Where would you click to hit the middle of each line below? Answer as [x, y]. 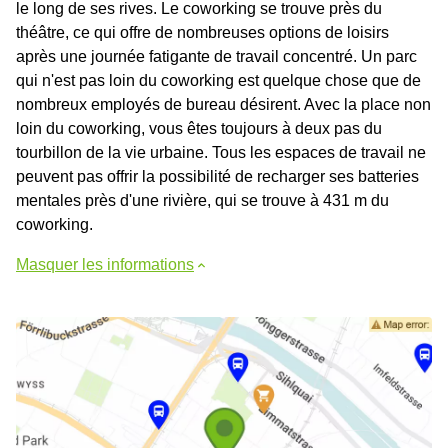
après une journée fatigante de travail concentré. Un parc [216, 56]
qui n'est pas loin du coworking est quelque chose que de [218, 80]
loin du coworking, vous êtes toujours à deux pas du [199, 128]
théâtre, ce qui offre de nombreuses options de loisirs [202, 32]
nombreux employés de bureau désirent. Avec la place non [223, 104]
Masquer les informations [105, 264]
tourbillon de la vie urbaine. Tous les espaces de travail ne [221, 152]
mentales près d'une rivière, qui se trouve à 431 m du [202, 200]
